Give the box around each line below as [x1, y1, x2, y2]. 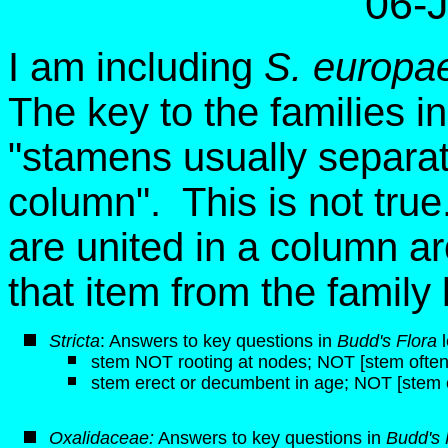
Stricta [49, 331, 100, 351]
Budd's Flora [337, 331, 437, 351]
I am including [8, 45, 264, 89]
